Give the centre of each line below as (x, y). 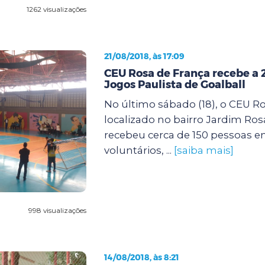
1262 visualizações (56, 9)
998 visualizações (57, 210)
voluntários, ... (139, 150)
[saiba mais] (203, 150)
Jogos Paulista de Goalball (174, 84)
